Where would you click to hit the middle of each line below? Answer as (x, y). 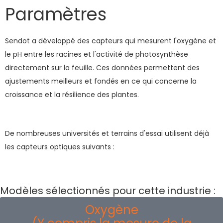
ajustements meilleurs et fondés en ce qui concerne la (101, 81)
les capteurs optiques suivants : (60, 147)
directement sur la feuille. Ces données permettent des (102, 68)
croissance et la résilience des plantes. (73, 95)
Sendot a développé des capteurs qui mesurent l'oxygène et (111, 41)
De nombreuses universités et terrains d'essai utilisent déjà (107, 133)
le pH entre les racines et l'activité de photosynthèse (97, 54)
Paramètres (56, 14)
